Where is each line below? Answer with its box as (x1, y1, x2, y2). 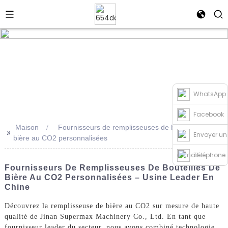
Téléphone (193, 151, 226, 159)
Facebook (193, 110, 224, 119)
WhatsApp (193, 90, 226, 98)
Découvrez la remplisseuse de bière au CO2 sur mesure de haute (4, 202, 219, 210)
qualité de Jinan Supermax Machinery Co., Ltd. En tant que (4, 212, 206, 220)
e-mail (177, 151, 198, 159)
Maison (15, 123, 39, 131)
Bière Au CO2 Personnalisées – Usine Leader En (4, 173, 214, 182)
